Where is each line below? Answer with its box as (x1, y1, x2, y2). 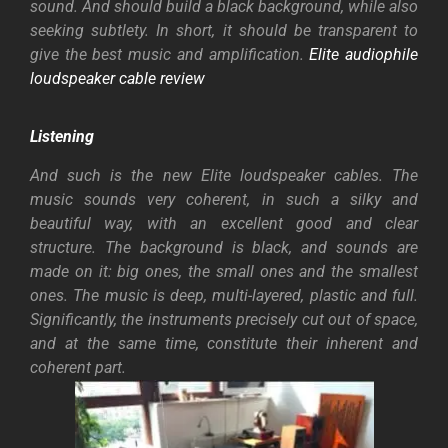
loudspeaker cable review (30, 69, 205, 89)
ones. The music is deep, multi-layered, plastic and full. (30, 285, 418, 305)
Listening (30, 126, 94, 146)
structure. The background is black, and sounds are (30, 237, 418, 257)
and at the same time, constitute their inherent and (30, 333, 418, 353)
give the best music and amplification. (30, 45, 304, 65)
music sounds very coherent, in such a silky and (30, 189, 418, 209)
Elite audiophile (303, 45, 419, 65)
